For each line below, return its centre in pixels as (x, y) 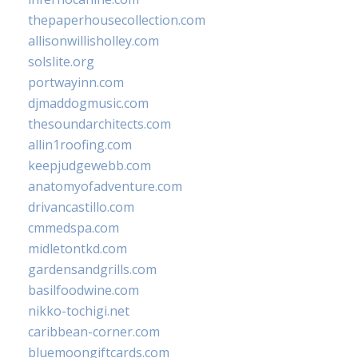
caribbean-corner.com (94, 331)
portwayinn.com (76, 82)
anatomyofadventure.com (105, 186)
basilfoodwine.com (84, 290)
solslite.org (61, 61)
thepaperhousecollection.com (117, 20)
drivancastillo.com (81, 207)
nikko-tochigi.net (79, 310)
